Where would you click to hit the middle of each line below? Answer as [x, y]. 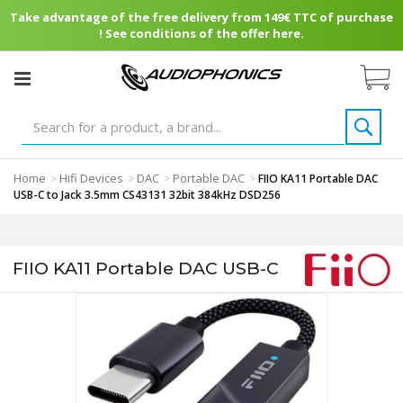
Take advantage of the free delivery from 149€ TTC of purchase [201, 17]
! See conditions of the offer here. [201, 33]
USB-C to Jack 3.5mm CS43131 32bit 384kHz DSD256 [147, 195]
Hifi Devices [91, 178]
